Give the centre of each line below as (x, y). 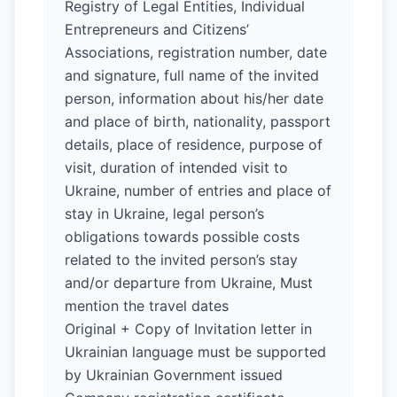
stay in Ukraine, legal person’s (164, 214)
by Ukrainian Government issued (174, 375)
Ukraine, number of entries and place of (198, 191)
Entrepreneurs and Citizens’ (157, 29)
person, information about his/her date (194, 98)
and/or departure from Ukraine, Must (189, 283)
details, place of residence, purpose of (194, 144)
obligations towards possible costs (182, 237)
